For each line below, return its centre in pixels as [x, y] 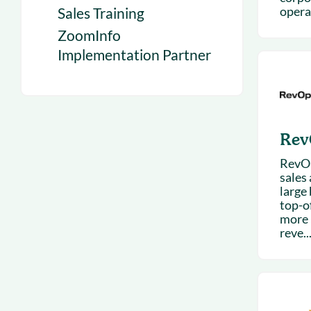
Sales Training [101, 13]
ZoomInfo [89, 35]
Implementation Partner [134, 54]
